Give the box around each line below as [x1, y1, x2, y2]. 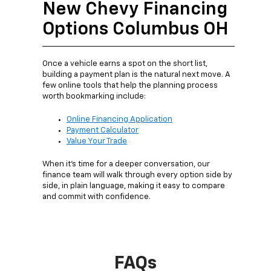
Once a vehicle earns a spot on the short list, [42, 59, 207, 68]
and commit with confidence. [42, 192, 151, 201]
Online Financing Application [67, 115, 172, 123]
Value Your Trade [67, 137, 127, 145]
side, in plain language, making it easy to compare [42, 181, 225, 190]
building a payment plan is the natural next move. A [42, 70, 230, 79]
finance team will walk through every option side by [42, 171, 232, 179]
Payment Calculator [67, 126, 139, 134]
